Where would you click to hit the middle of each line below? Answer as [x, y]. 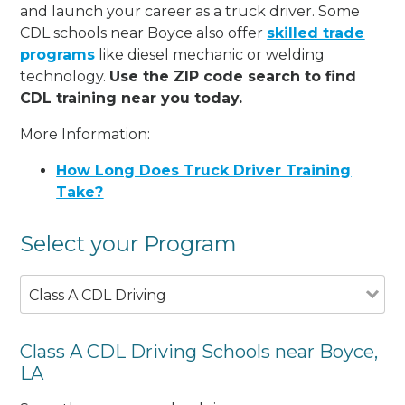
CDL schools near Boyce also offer [144, 33]
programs [58, 54]
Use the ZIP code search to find [233, 76]
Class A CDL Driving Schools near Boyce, [199, 351]
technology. [65, 76]
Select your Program [129, 243]
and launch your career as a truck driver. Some [190, 11]
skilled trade [316, 33]
